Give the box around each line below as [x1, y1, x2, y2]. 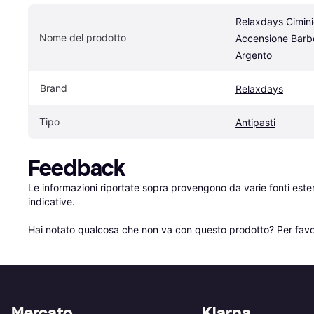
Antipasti [235, 116, 275, 129]
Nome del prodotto [39, 32, 126, 44]
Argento [235, 49, 272, 62]
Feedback [28, 155, 125, 182]
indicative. [28, 196, 75, 208]
